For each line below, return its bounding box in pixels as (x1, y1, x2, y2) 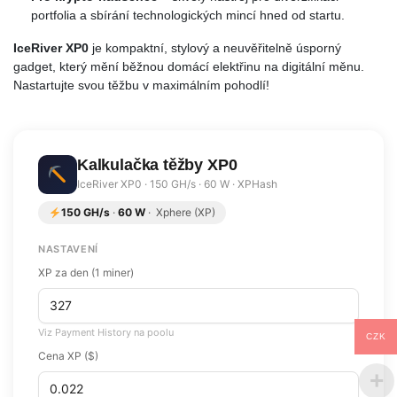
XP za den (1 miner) (38, 265, 134, 279)
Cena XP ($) (38, 348, 98, 362)
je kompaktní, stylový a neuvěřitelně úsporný (89, 40, 341, 55)
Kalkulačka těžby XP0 (77, 156, 237, 175)
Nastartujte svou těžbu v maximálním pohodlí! (13, 77, 269, 92)
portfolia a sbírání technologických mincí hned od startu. (31, 7, 345, 22)
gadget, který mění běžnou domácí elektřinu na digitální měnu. (13, 58, 364, 74)
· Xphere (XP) (144, 205, 215, 219)
